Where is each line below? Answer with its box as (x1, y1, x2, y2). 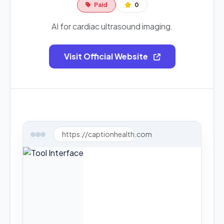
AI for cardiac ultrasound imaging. (51, 21, 173, 31)
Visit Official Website (63, 51, 149, 61)
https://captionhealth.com (62, 129, 152, 138)
